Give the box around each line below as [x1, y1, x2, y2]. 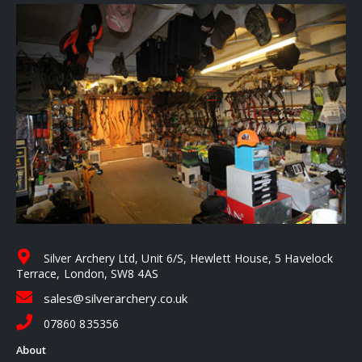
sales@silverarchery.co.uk [44, 289, 187, 306]
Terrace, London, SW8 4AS [16, 265, 158, 281]
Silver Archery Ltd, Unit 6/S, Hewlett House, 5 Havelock [40, 250, 333, 266]
